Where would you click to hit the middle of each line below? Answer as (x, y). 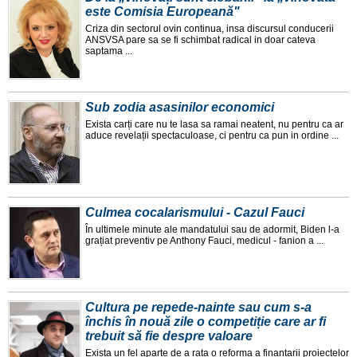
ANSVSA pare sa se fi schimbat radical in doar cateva (200, 40)
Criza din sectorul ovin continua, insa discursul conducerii (210, 29)
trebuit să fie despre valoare (169, 336)
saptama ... (109, 51)
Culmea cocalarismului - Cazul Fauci (195, 213)
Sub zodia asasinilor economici (180, 108)
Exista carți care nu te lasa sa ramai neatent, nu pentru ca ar (214, 125)
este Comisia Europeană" (163, 12)
